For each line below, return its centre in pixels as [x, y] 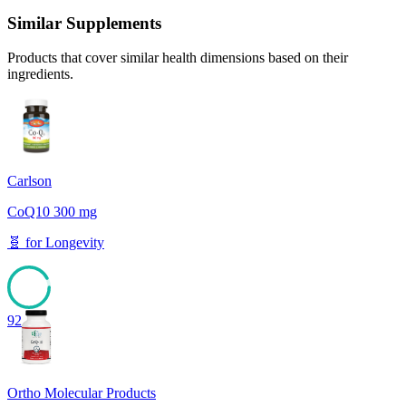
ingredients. [40, 74]
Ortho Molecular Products [82, 393]
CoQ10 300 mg [52, 212]
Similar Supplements [84, 23]
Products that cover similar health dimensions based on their [178, 58]
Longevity [75, 243]
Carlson [29, 181]
